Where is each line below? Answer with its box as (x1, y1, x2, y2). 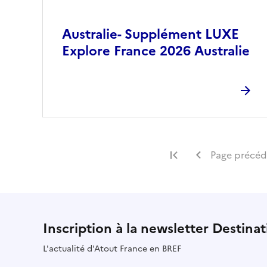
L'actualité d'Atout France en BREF (43, 242, 181, 255)
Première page (184, 147, 249, 162)
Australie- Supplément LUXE (62, 24, 239, 44)
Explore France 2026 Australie (62, 41, 250, 61)
